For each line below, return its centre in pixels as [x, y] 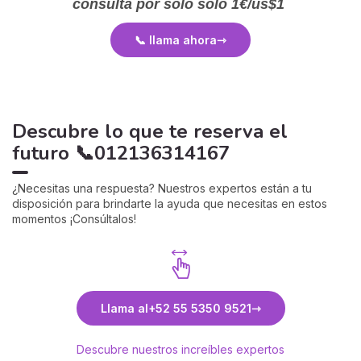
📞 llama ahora [176, 40]
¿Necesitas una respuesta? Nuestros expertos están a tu [162, 189]
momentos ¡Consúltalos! [74, 219]
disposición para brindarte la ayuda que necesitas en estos [170, 204]
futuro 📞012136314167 [121, 154]
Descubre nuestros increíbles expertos [180, 350]
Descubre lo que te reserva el [150, 132]
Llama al [124, 309]
